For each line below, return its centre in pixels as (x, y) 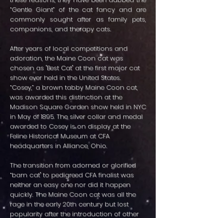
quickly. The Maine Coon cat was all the (73, 194)
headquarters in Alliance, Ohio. (58, 146)
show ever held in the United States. (65, 78)
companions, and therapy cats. (60, 29)
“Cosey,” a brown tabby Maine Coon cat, (74, 87)
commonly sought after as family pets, (78, 19)
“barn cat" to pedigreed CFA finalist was (72, 175)
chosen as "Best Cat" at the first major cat (75, 68)
